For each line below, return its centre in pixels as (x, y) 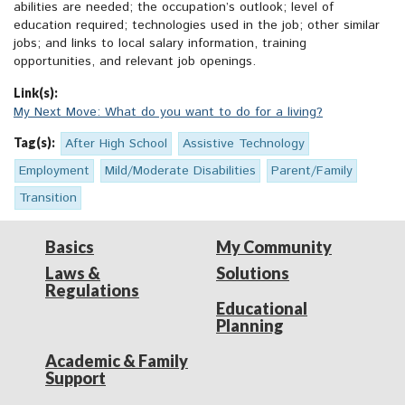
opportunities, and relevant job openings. (135, 62)
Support (75, 378)
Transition (48, 198)
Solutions (253, 273)
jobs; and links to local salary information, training (160, 44)
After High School (116, 144)
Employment (54, 171)
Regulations (92, 291)
